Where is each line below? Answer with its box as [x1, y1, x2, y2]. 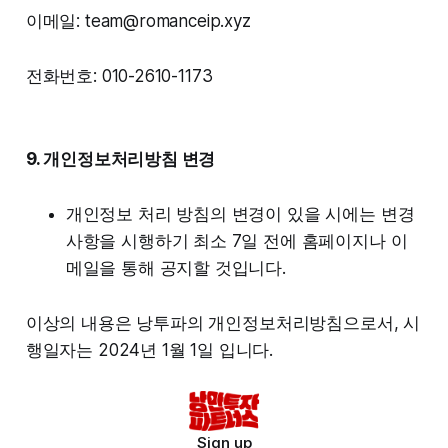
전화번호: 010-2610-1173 [25, 65, 213, 86]
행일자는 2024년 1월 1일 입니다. [25, 339, 274, 360]
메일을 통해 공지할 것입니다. [65, 257, 286, 278]
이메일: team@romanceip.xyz [25, 10, 251, 31]
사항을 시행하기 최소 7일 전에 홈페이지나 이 [65, 230, 408, 251]
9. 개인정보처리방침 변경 [25, 148, 216, 169]
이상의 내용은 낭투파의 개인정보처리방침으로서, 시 [25, 312, 421, 333]
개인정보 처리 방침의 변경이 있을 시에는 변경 [65, 203, 415, 224]
